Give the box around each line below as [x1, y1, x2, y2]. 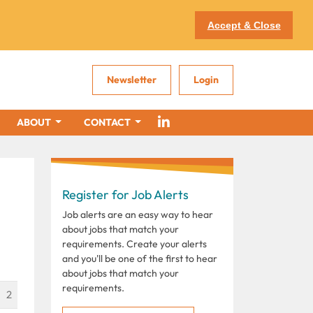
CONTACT [83, 115, 133, 129]
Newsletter [107, 73, 156, 86]
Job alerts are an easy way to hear [62, 208, 213, 221]
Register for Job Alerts [62, 186, 189, 203]
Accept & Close [207, 19, 281, 31]
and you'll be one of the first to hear [62, 252, 217, 265]
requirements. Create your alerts [62, 237, 207, 250]
